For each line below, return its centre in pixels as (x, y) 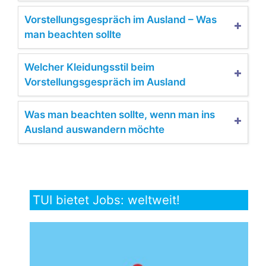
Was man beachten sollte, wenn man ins (120, 114)
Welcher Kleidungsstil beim (89, 67)
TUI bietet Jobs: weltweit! (106, 199)
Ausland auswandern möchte (94, 129)
